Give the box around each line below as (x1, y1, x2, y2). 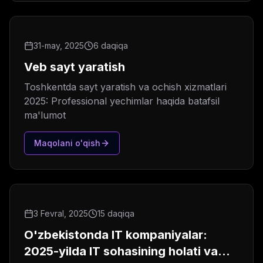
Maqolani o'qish (34, 138, 100, 149)
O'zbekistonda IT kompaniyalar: (24, 228, 207, 242)
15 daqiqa (97, 208, 134, 219)
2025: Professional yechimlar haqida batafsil (24, 95, 220, 107)
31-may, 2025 (33, 41, 84, 51)
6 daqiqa (93, 41, 128, 51)
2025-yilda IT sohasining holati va (24, 244, 218, 259)
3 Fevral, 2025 (33, 208, 88, 219)
